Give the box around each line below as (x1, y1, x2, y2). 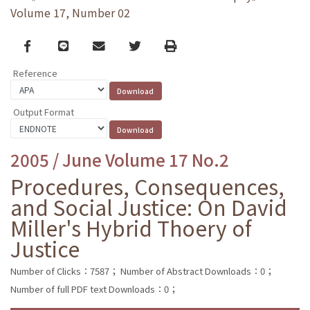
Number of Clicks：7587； (10, 264, 118, 277)
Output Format (13, 104, 74, 118)
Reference (13, 66, 57, 80)
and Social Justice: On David (10, 191, 287, 222)
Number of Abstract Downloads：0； (120, 264, 274, 277)
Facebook (23, 36, 80, 54)
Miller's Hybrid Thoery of (10, 212, 252, 243)
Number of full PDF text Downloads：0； (10, 282, 178, 295)
